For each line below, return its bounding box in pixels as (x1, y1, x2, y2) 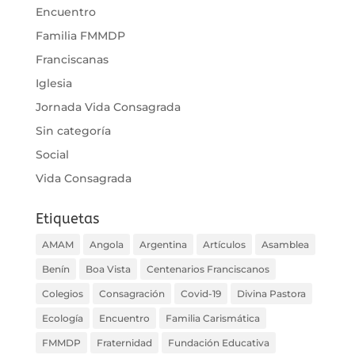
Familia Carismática (165, 312, 260, 325)
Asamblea (261, 239, 309, 251)
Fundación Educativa (167, 337, 269, 349)
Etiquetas (35, 210, 99, 228)
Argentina (139, 239, 187, 251)
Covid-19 (180, 288, 221, 300)
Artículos (202, 239, 246, 251)
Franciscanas (35, 52, 109, 67)
